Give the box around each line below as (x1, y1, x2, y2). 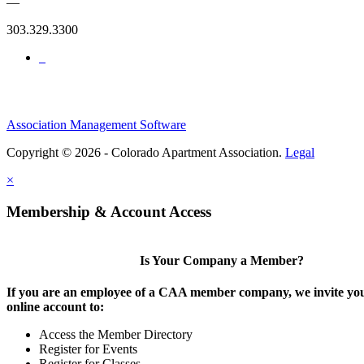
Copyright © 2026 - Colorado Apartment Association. (6, 145, 285, 160)
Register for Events (39, 342, 137, 357)
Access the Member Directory (39, 327, 193, 342)
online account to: (6, 300, 104, 314)
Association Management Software (6, 118, 186, 132)
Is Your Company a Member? (139, 253, 304, 268)
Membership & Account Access (6, 203, 211, 221)
